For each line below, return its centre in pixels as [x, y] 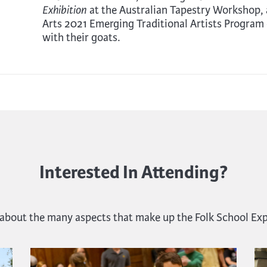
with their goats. [81, 37]
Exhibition [65, 10]
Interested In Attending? [133, 172]
